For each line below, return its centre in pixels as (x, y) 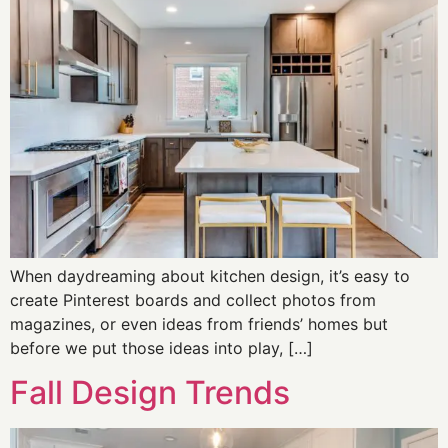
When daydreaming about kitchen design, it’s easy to (210, 275)
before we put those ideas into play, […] (161, 347)
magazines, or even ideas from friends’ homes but (199, 323)
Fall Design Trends (150, 393)
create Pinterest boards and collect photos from (193, 299)
